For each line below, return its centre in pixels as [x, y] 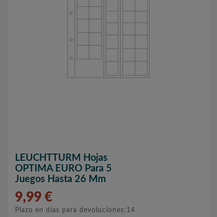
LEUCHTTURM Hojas [61, 158]
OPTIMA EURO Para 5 [63, 169]
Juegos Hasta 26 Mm [61, 179]
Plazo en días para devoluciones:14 [75, 210]
